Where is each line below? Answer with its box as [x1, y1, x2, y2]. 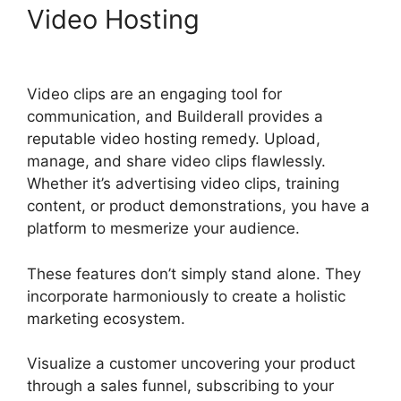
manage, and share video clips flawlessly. [27, 152, 326, 171]
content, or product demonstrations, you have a [27, 197, 370, 216]
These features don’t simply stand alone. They [27, 264, 361, 283]
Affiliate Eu [27, 34, 158, 66]
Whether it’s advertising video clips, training [27, 175, 339, 193]
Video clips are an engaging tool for [27, 85, 282, 104]
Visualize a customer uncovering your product [27, 354, 355, 373]
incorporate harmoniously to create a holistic [27, 286, 346, 305]
